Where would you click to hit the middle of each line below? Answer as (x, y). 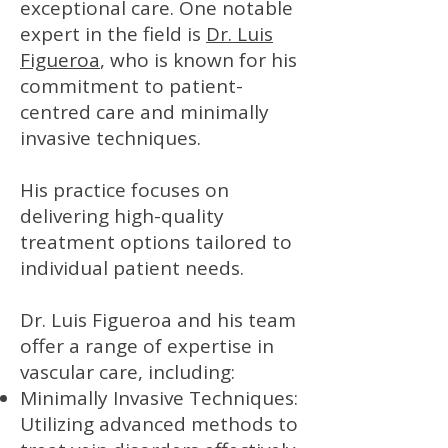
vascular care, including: (127, 372)
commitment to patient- (131, 86)
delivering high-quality (122, 216)
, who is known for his (198, 60)
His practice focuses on (124, 190)
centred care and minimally (144, 112)
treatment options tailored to (156, 242)
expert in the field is (113, 34)
